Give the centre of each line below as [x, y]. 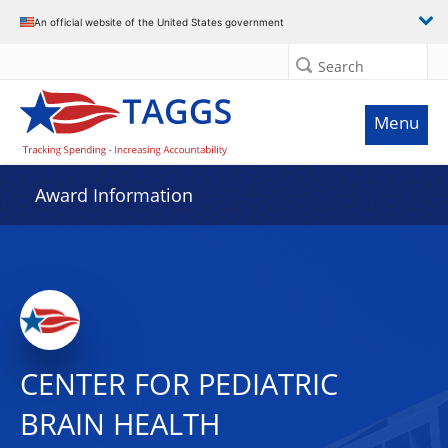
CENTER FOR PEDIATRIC [179, 384]
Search [341, 66]
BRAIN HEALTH [120, 424]
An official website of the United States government [159, 21]
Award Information [114, 195]
